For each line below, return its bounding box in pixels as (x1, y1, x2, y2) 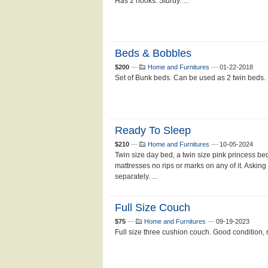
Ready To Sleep (115, 124, 191, 136)
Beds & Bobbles (115, 47, 191, 59)
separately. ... (115, 172, 157, 181)
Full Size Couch (115, 202, 190, 214)
